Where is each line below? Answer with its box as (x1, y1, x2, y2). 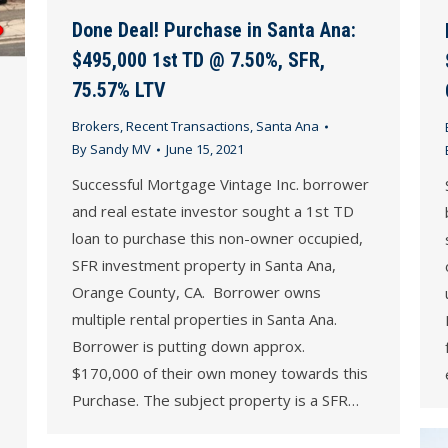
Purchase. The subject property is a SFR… (72, 390, 359, 411)
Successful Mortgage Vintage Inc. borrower (72, 174, 369, 195)
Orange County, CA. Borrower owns (72, 282, 321, 303)
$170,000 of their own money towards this (72, 363, 368, 384)
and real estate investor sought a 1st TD (72, 201, 354, 222)
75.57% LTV (72, 78, 166, 103)
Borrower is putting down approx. (72, 336, 305, 357)
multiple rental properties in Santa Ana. (72, 309, 341, 330)
